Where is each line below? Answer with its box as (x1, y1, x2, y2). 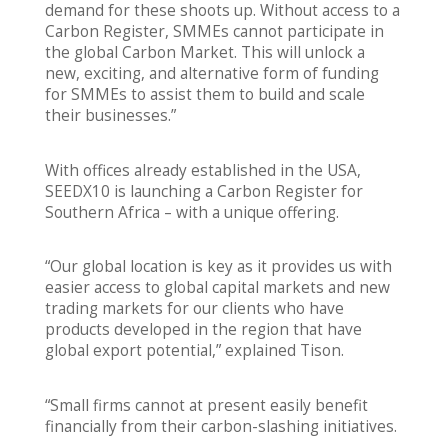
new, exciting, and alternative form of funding (44, 62, 379, 84)
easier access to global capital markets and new (44, 277, 390, 299)
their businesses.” (44, 104, 176, 126)
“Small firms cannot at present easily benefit (44, 395, 368, 417)
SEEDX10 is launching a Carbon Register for (44, 180, 363, 202)
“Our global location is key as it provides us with (44, 256, 392, 278)
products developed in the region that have (44, 319, 362, 341)
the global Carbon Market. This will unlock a (44, 41, 365, 63)
